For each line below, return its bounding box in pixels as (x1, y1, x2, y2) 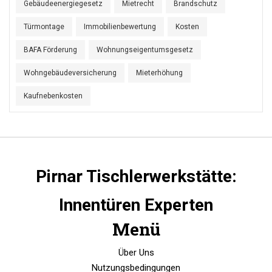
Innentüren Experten (59, 195, 213, 216)
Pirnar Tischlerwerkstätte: (35, 166, 237, 187)
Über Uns (118, 247, 154, 259)
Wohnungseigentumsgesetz (97, 46, 193, 55)
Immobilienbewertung (84, 22, 156, 32)
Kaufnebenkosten (24, 92, 83, 101)
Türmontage (24, 22, 64, 32)
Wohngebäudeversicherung (24, 69, 117, 78)
